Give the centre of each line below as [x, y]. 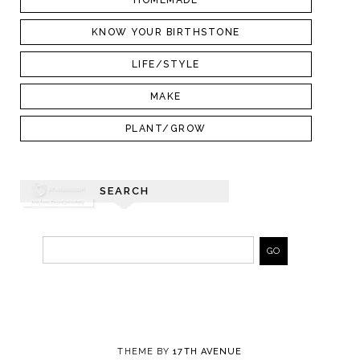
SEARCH [125, 191]
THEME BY [145, 351]
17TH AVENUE [208, 351]
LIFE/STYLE [166, 65]
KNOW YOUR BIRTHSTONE [166, 33]
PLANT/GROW [166, 129]
